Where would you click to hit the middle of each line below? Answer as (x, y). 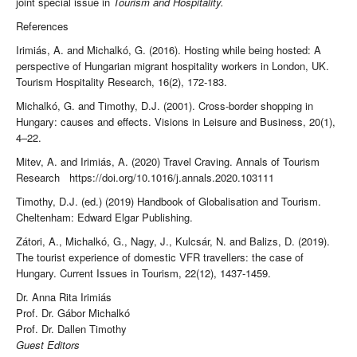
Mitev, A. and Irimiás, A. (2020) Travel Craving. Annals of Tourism (168, 162)
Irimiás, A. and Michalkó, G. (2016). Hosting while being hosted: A (169, 50)
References (42, 26)
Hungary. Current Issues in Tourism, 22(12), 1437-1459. (143, 273)
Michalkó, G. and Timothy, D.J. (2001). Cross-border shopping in (165, 106)
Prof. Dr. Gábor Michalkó (73, 313)
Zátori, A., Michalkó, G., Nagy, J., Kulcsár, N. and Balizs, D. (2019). (173, 241)
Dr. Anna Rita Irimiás (64, 297)
